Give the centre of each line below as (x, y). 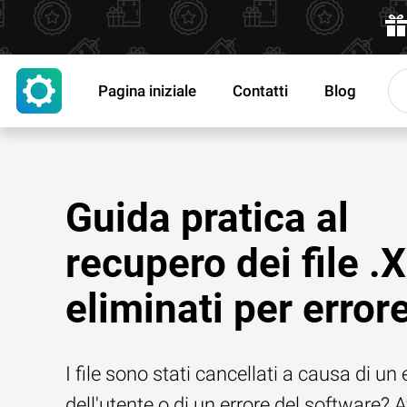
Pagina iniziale (147, 91)
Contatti (260, 91)
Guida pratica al (207, 218)
